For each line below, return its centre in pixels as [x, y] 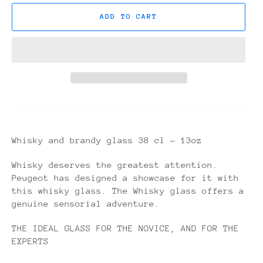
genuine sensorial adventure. [86, 203]
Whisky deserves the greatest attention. [115, 164]
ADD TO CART [129, 17]
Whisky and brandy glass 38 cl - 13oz [107, 140]
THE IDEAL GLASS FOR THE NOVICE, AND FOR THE [125, 228]
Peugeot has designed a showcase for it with [125, 177]
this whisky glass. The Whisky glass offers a [128, 190]
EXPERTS [30, 241]
